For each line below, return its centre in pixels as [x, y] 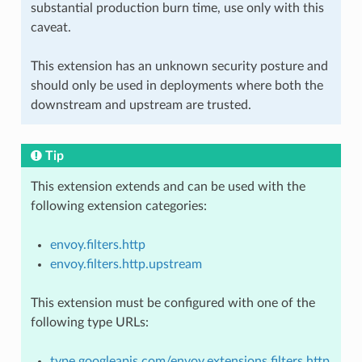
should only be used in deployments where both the [177, 85]
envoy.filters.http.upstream [126, 264]
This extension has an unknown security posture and [179, 66]
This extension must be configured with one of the [173, 303]
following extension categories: [118, 206]
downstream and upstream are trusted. [141, 105]
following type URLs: [89, 322]
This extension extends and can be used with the [168, 186]
